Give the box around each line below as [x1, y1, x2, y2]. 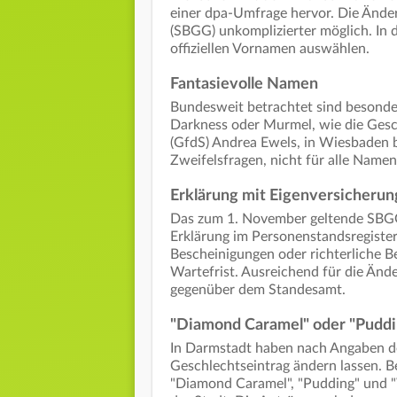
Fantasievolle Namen [170, 76, 322, 93]
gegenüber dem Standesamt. [170, 283, 349, 298]
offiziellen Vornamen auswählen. [170, 42, 370, 57]
